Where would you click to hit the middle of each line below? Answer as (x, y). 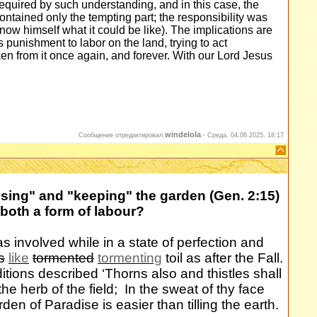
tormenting (130, 258)
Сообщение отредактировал (122, 135)
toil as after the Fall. (223, 258)
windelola (183, 134)
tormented (63, 258)
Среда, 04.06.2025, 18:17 (246, 135)
